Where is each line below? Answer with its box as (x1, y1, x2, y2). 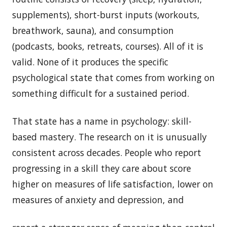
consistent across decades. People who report (12, 146, 201, 159)
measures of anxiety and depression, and (12, 193, 184, 206)
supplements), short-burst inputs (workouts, (12, 8, 200, 21)
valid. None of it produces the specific (12, 55, 168, 68)
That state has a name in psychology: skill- (12, 115, 192, 127)
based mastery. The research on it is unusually (12, 130, 207, 143)
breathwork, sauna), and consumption (12, 24, 174, 36)
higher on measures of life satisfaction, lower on (12, 177, 213, 190)
